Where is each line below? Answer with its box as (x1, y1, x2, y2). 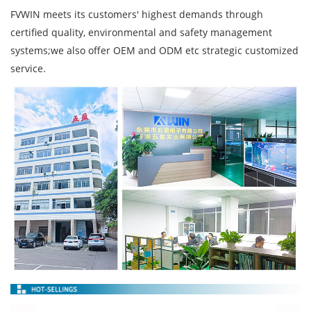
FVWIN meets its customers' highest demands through (10, 7, 263, 21)
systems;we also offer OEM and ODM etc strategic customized (10, 43, 299, 57)
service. (10, 61, 46, 75)
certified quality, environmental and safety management (10, 25, 272, 39)
